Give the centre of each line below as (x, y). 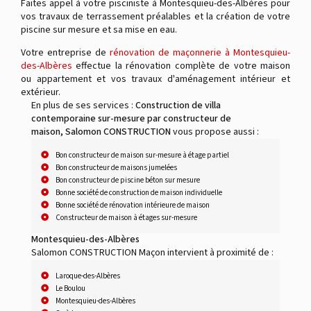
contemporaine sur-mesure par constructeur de (131, 118)
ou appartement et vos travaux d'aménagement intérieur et (155, 79)
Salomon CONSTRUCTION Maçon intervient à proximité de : (152, 252)
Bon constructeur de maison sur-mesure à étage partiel (142, 155)
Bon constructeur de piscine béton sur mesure (128, 180)
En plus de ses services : (83, 105)
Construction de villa (178, 105)
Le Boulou (70, 288)
